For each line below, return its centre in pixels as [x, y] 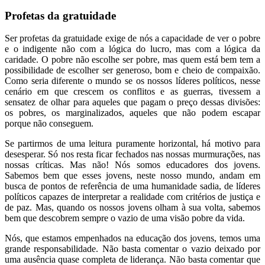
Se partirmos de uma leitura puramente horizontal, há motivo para [132, 144]
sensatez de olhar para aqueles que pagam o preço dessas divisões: [132, 102]
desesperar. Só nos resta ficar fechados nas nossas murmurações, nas [132, 154]
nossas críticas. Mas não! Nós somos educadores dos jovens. [132, 165]
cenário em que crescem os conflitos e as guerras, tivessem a [132, 92]
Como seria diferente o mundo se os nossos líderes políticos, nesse [132, 81]
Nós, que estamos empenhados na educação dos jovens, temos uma [132, 238]
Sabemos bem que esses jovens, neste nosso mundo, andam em [132, 176]
